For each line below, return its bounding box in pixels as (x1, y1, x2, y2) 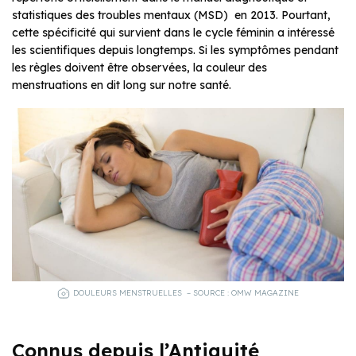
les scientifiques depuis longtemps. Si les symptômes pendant (12, 42, 339, 57)
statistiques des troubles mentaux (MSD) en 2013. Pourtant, (12, 7, 331, 22)
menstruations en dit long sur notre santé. (12, 77, 234, 92)
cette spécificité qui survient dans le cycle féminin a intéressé (12, 25, 335, 40)
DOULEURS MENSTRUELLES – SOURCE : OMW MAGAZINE (73, 287, 299, 298)
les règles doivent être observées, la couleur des (12, 60, 267, 75)
